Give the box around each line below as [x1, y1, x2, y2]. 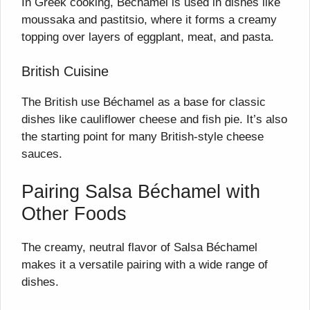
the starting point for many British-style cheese [21, 130, 264, 144]
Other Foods [21, 203, 127, 224]
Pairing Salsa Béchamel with [21, 181, 260, 202]
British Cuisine [21, 64, 109, 80]
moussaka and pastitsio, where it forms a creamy [21, 12, 277, 26]
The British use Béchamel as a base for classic [21, 95, 266, 109]
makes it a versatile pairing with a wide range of [21, 257, 268, 271]
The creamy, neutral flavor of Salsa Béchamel [21, 240, 257, 254]
